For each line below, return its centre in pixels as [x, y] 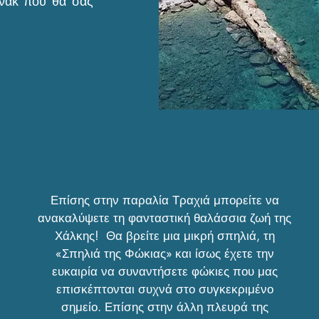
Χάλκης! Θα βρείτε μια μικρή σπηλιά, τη [164, 236]
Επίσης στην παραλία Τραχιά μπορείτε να [164, 200]
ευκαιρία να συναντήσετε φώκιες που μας [164, 271]
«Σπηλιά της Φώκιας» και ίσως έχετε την [164, 253]
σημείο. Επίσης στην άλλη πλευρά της [164, 307]
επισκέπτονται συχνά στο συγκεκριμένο [164, 289]
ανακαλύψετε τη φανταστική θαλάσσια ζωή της [165, 218]
